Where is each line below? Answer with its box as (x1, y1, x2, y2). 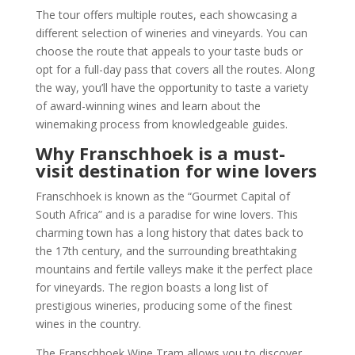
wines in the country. (35, 315, 141, 331)
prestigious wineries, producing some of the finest (35, 297, 292, 313)
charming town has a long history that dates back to (35, 224, 303, 240)
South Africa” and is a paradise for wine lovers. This (35, 206, 298, 222)
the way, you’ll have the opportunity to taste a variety (35, 79, 308, 95)
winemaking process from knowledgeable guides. (35, 116, 288, 132)
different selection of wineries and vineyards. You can (35, 25, 307, 40)
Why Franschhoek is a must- (35, 140, 285, 165)
